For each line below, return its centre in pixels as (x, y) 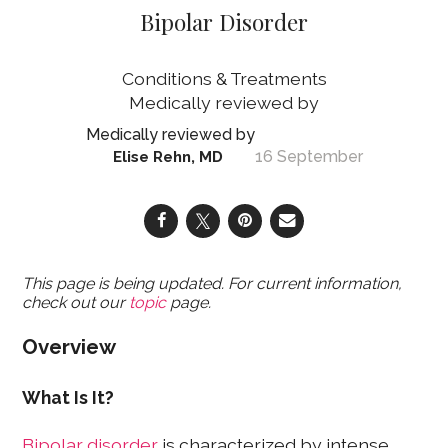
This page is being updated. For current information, (212, 283)
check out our (76, 302)
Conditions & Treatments (224, 79)
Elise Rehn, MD (168, 157)
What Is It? (68, 397)
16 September (308, 156)
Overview (69, 347)
